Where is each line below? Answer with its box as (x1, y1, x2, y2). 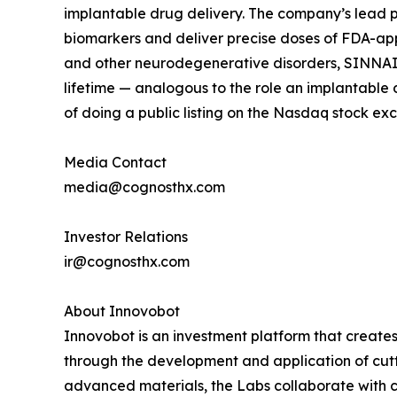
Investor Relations (64, 227, 188, 245)
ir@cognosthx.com (64, 252, 190, 270)
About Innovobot (64, 301, 180, 320)
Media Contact (64, 152, 167, 171)
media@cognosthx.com (64, 177, 225, 196)
